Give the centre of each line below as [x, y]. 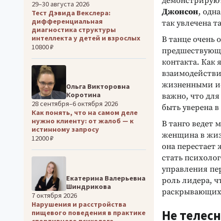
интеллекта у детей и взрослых [86, 38]
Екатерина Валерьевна [106, 178]
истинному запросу [65, 129]
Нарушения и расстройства [79, 204]
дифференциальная [67, 21]
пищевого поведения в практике [89, 212]
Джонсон [180, 12]
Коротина [83, 95]
